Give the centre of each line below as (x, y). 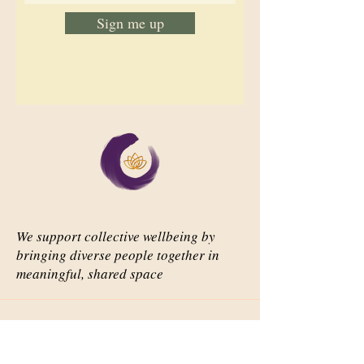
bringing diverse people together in (118, 255)
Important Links (74, 349)
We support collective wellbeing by (116, 236)
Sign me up (130, 23)
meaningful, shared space (90, 273)
